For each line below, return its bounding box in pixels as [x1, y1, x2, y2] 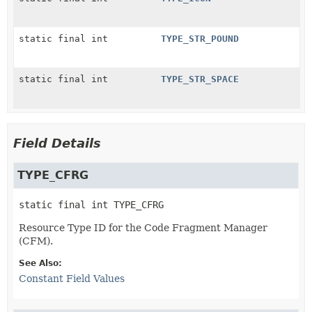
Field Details [13, 135, 101, 150]
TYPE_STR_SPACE [161, 73, 239, 84]
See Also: [19, 258, 62, 268]
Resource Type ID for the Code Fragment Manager [19, 221, 267, 233]
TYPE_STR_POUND [161, 33, 239, 44]
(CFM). [19, 235, 53, 247]
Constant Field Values [19, 272, 125, 284]
